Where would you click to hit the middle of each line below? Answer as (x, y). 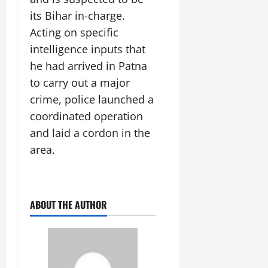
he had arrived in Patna (89, 66)
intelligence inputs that (88, 49)
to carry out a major (80, 83)
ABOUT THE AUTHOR (68, 205)
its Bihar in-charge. (77, 16)
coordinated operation (86, 116)
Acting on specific (74, 33)
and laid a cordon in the (90, 133)
